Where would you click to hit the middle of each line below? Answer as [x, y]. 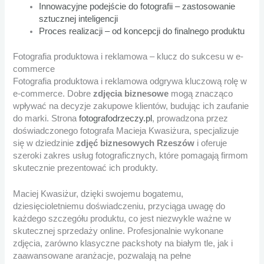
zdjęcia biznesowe [131, 93]
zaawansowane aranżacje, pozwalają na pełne [102, 256]
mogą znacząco [201, 93]
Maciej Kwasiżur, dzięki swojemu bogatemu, [98, 194]
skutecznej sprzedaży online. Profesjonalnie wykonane [118, 231]
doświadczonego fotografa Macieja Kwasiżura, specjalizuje [126, 131]
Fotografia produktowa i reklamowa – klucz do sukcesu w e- [128, 56]
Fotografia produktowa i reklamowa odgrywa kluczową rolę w [130, 81]
